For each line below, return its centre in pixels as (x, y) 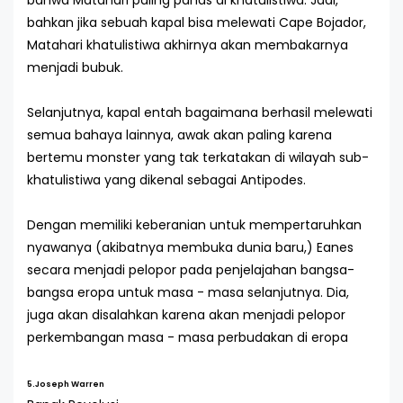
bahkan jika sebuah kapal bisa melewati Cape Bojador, (197, 22)
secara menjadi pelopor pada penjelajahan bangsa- (191, 270)
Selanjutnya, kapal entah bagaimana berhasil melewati (200, 112)
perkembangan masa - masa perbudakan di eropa (188, 337)
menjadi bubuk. (75, 67)
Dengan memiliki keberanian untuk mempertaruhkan (194, 225)
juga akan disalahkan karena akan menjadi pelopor (186, 315)
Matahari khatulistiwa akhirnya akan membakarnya (188, 45)
